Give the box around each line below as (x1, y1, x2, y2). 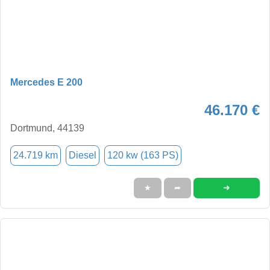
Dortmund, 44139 (10, 122, 84, 133)
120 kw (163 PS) (107, 149, 178, 160)
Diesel (69, 149, 96, 160)
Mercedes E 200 (10, 77, 83, 87)
